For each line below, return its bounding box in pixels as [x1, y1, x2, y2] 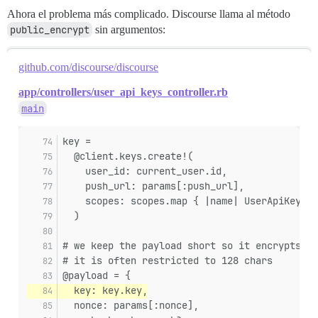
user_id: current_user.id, [62, 165, 227, 178]
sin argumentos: [92, 23, 165, 36]
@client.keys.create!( [62, 150, 193, 163]
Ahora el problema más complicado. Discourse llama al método [7, 8, 290, 21]
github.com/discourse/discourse [18, 61, 158, 74]
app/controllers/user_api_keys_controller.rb [18, 86, 228, 99]
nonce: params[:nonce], [62, 299, 199, 312]
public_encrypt [10, 23, 89, 37]
